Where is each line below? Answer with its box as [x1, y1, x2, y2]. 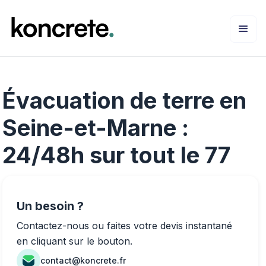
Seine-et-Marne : [2, 113, 189, 141]
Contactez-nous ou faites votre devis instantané [17, 219, 232, 232]
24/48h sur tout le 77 [2, 141, 230, 169]
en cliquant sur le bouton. [17, 235, 132, 247]
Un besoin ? [17, 198, 84, 213]
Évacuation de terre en [2, 86, 246, 114]
